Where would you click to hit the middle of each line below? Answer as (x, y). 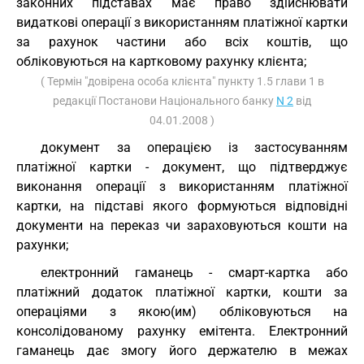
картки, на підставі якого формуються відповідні (182, 206)
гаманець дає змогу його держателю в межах (182, 351)
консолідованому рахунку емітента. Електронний (182, 331)
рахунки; (42, 245)
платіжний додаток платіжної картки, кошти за (182, 292)
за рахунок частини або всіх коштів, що (182, 42)
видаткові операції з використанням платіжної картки (182, 22)
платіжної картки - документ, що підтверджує (182, 167)
